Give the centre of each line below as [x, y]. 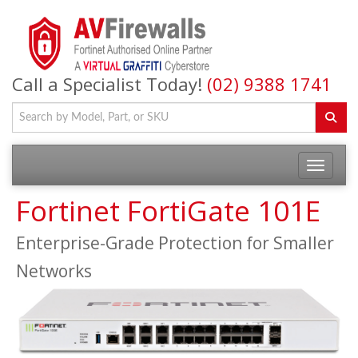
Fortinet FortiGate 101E [168, 211]
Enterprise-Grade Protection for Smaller [175, 243]
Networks [54, 271]
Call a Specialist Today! [109, 84]
